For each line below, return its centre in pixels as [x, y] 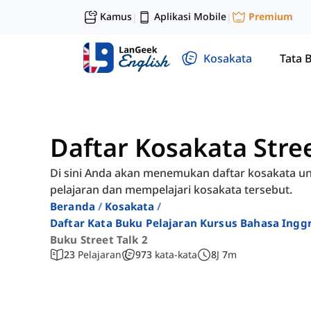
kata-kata [176, 255]
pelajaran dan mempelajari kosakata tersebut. [171, 190]
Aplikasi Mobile [190, 16]
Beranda [73, 207]
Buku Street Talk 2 [99, 240]
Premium [271, 17]
